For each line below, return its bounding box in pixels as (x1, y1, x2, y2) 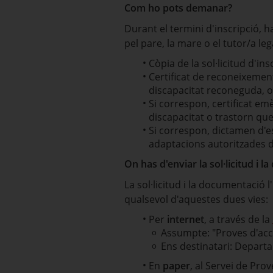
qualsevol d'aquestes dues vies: (124, 193, 268, 206)
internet (167, 213, 204, 226)
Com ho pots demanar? (124, 1, 232, 15)
